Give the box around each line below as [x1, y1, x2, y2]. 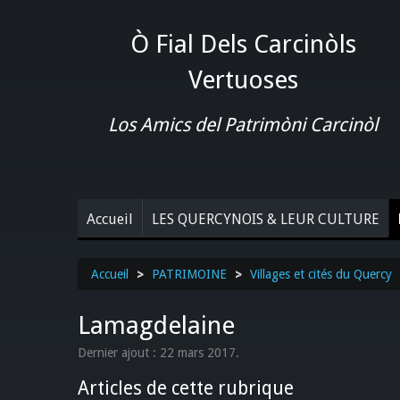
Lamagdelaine [78, 310, 235, 340]
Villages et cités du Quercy [250, 266, 392, 281]
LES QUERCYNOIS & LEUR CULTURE [152, 210, 379, 228]
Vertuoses [187, 65, 298, 95]
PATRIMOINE [152, 266, 227, 281]
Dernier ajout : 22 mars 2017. [78, 345, 239, 360]
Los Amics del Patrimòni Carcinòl [108, 113, 378, 136]
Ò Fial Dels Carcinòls [129, 29, 356, 59]
